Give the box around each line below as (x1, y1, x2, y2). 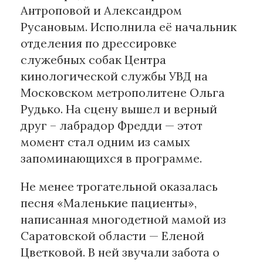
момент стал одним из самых (21, 134, 190, 150)
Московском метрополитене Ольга (21, 85, 225, 100)
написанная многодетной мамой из (21, 212, 226, 227)
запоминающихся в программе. (21, 151, 202, 166)
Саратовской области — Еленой (21, 228, 204, 244)
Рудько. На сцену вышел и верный (21, 102, 217, 117)
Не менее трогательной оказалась (21, 179, 218, 194)
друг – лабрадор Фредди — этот (21, 118, 203, 133)
